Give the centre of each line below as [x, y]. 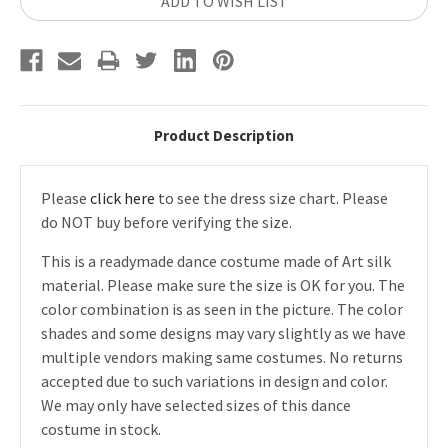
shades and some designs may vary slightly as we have [223, 332]
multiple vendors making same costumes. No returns [222, 356]
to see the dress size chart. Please [271, 197]
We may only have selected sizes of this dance [196, 404]
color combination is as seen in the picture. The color [222, 308]
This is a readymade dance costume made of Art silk [216, 260]
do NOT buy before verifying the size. [166, 221]
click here [122, 197]
